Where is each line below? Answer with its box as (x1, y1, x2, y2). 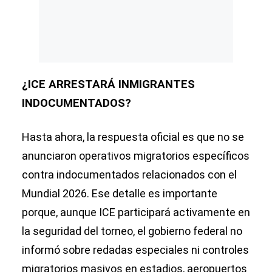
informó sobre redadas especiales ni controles (22, 243, 249, 257)
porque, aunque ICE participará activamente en (22, 206, 250, 219)
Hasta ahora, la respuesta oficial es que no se (22, 131, 244, 144)
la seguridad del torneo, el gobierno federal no (22, 225, 242, 238)
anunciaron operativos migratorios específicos (22, 149, 250, 163)
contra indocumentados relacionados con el (22, 168, 237, 182)
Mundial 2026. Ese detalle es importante (22, 187, 217, 200)
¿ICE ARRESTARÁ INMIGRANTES (22, 78, 195, 92)
